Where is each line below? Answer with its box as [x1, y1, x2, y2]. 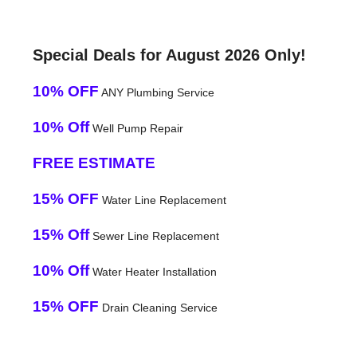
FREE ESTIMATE [32, 154, 155, 171]
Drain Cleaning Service [98, 300, 218, 314]
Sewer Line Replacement [88, 229, 219, 242]
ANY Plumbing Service [98, 85, 214, 99]
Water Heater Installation [88, 265, 217, 278]
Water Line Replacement [98, 193, 226, 206]
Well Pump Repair [88, 121, 183, 135]
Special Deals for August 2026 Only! [32, 45, 306, 64]
